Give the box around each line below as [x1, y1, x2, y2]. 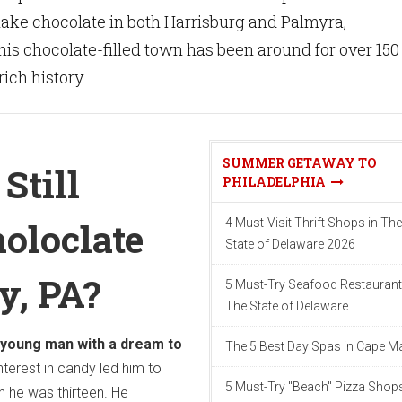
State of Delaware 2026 [225, 237, 355, 251]
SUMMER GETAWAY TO [223, 154, 377, 171]
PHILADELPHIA [223, 173, 331, 190]
